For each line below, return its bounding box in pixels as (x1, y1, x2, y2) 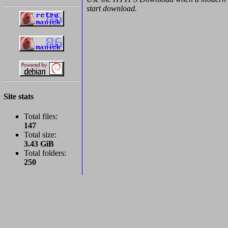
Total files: (24, 112, 58, 121)
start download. (87, 4, 137, 13)
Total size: (24, 130, 56, 139)
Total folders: (24, 149, 66, 158)
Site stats (4, 92, 34, 101)
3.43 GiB (24, 139, 54, 149)
